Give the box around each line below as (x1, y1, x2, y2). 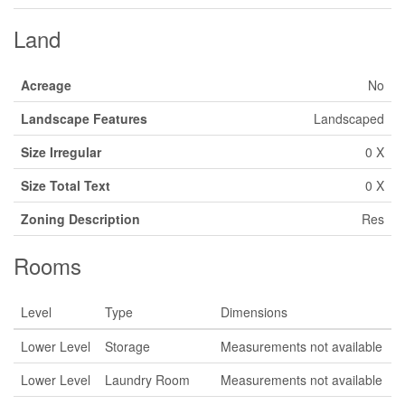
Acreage (21, 76, 71, 94)
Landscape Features (21, 109, 147, 127)
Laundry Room (105, 371, 190, 389)
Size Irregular (21, 143, 101, 161)
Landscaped (314, 109, 384, 127)
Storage (105, 337, 150, 355)
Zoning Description (21, 210, 140, 228)
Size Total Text (21, 176, 110, 194)
